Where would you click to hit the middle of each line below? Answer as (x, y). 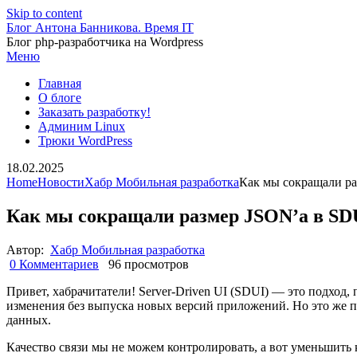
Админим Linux (82, 126)
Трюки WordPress (85, 141)
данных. (30, 320)
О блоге (60, 98)
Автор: (27, 249)
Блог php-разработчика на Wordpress (105, 42)
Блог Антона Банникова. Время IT (100, 27)
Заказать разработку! (94, 112)
